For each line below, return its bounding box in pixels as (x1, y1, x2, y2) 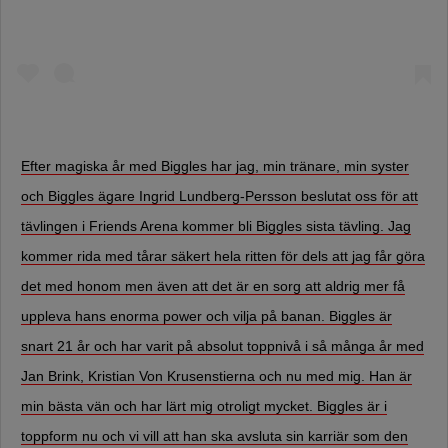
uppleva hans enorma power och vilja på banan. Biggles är (21, 308, 392, 325)
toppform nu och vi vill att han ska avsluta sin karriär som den (21, 428, 408, 445)
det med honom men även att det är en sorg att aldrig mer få (21, 278, 405, 295)
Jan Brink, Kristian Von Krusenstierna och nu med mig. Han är (21, 368, 412, 385)
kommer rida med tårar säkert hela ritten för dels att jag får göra (21, 248, 425, 265)
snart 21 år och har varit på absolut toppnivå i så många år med (21, 338, 424, 355)
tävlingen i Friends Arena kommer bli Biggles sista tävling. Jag (21, 218, 411, 235)
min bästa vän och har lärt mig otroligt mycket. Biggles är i (21, 398, 387, 415)
